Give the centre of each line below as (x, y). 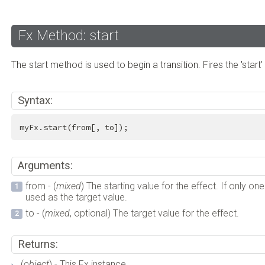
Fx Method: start (69, 35)
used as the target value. (77, 197)
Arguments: (45, 166)
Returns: (38, 244)
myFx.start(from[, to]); (74, 127)
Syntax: (35, 100)
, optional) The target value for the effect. (155, 213)
